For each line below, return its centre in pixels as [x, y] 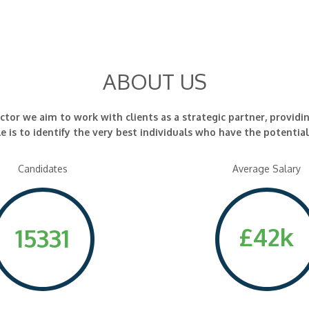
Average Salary [267, 168]
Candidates [42, 168]
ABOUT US [154, 81]
